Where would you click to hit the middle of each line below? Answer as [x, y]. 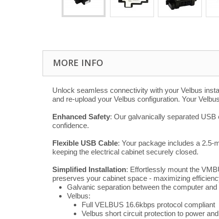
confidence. [71, 125]
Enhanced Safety [81, 117]
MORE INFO [78, 63]
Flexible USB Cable [85, 143]
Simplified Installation [89, 169]
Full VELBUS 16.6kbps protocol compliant [148, 205]
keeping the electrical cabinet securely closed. [125, 152]
